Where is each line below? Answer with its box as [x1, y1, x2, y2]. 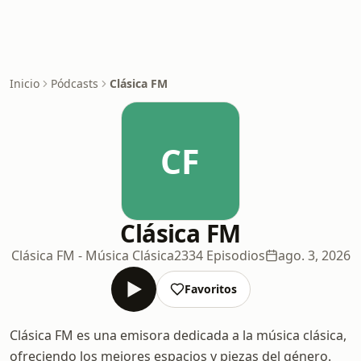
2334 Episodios [173, 247, 265, 264]
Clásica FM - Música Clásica [10, 247, 174, 264]
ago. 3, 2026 [277, 247, 351, 264]
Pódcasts [51, 76, 98, 91]
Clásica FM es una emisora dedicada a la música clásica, [10, 326, 346, 344]
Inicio [10, 76, 39, 91]
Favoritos [184, 281, 237, 297]
